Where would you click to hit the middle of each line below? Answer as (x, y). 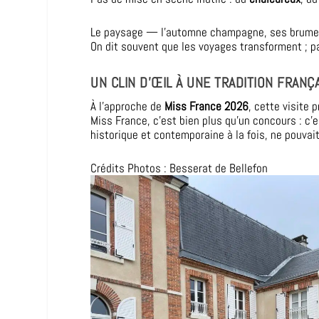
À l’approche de (128, 106)
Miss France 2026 (207, 106)
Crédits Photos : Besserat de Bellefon (179, 168)
